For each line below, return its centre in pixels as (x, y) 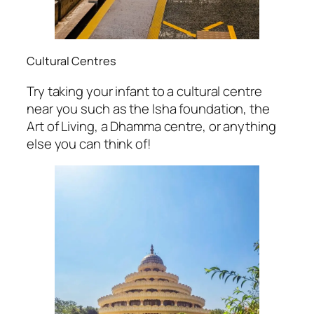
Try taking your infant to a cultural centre (144, 91)
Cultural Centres (71, 61)
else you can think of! (89, 143)
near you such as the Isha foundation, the (148, 108)
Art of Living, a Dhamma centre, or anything (151, 126)
